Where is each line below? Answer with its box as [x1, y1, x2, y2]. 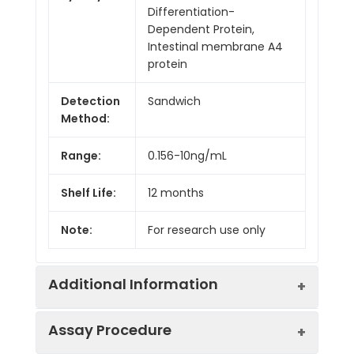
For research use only [148, 221, 265, 238]
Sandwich [148, 92, 201, 109]
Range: [61, 147, 101, 164]
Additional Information [48, 273, 218, 294]
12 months [148, 184, 204, 201]
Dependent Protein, [148, 21, 254, 37]
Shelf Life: [61, 184, 116, 201]
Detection [61, 92, 120, 109]
